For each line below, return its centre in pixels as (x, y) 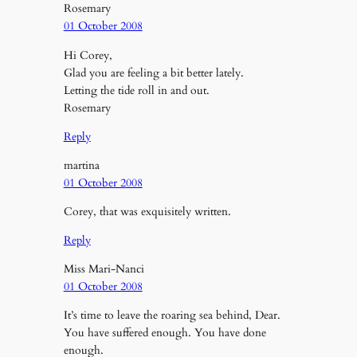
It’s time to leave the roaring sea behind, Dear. (172, 316)
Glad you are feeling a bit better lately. (153, 73)
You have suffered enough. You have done (165, 333)
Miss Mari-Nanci (104, 269)
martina (81, 165)
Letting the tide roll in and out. (136, 90)
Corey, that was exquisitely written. (147, 211)
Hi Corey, (88, 55)
